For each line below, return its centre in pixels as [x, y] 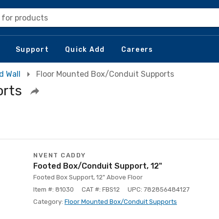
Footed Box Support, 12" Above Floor [88, 177]
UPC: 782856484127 [159, 189]
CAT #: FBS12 [101, 189]
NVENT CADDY [60, 155]
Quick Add [85, 49]
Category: [49, 202]
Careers [137, 49]
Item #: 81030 [54, 189]
